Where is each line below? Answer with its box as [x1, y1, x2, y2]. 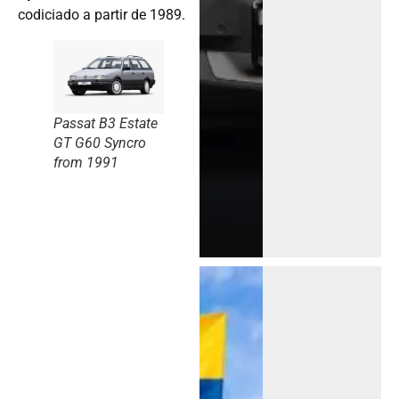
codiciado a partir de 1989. [18, 6, 185, 24]
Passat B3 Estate [53, 115, 158, 133]
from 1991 [53, 154, 118, 172]
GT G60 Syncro [53, 134, 146, 152]
